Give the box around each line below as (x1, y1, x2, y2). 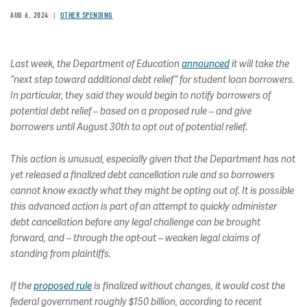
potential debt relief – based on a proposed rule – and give (10, 106, 251, 117)
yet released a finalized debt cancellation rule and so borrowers (10, 169, 275, 181)
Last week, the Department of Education (10, 58, 182, 70)
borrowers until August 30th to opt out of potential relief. (10, 121, 247, 133)
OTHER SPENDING (60, 10, 113, 20)
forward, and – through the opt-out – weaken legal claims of (10, 232, 260, 244)
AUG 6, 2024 (10, 10, 49, 20)
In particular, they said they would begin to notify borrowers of (10, 90, 271, 101)
